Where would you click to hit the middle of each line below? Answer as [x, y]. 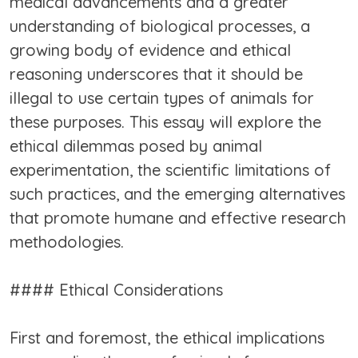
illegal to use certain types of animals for [162, 98]
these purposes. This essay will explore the [165, 122]
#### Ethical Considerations [116, 290]
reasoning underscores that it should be [156, 74]
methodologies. [67, 242]
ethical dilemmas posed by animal [136, 146]
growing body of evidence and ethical [150, 50]
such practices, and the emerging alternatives [177, 194]
